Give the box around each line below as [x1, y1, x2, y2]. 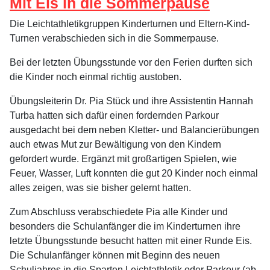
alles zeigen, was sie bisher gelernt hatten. [10, 183, 191, 193]
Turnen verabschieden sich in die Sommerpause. [10, 33, 219, 44]
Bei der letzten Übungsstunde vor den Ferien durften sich [10, 57, 253, 68]
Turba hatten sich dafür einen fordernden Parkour [10, 110, 219, 121]
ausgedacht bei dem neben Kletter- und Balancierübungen [10, 125, 259, 136]
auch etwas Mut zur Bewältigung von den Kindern [10, 139, 221, 150]
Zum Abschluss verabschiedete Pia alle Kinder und [10, 207, 228, 218]
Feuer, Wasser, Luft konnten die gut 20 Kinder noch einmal [10, 168, 258, 179]
